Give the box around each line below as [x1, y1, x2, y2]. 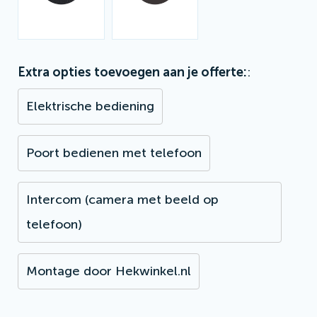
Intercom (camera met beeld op [26, 191, 219, 207]
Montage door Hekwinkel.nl [26, 263, 191, 279]
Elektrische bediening [26, 98, 154, 114]
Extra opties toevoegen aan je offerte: [18, 64, 247, 80]
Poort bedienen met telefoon [26, 144, 202, 161]
